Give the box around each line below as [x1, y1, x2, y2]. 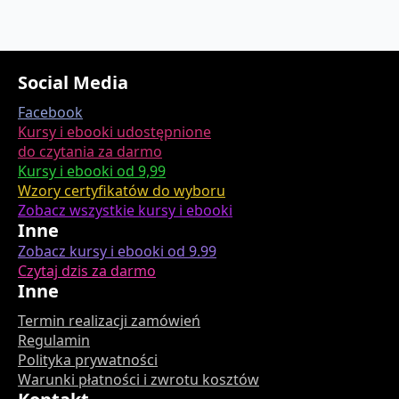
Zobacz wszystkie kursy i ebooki [18, 200, 232, 220]
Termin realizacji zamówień [18, 311, 200, 330]
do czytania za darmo [18, 142, 162, 161]
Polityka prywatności [18, 350, 158, 370]
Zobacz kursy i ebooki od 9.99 [18, 241, 216, 261]
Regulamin [18, 330, 90, 350]
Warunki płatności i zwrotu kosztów [18, 370, 259, 389]
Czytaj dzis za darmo [18, 261, 156, 281]
